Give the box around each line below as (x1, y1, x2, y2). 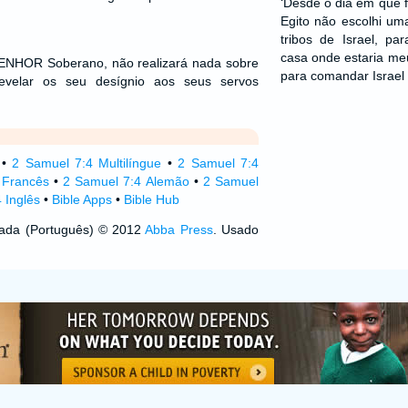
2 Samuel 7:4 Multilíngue (12, 156, 162, 170)
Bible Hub (123, 192, 179, 207)
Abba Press (145, 222, 213, 237)
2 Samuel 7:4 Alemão (63, 174, 189, 189)
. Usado (212, 222, 259, 237)
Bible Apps (51, 192, 112, 207)
